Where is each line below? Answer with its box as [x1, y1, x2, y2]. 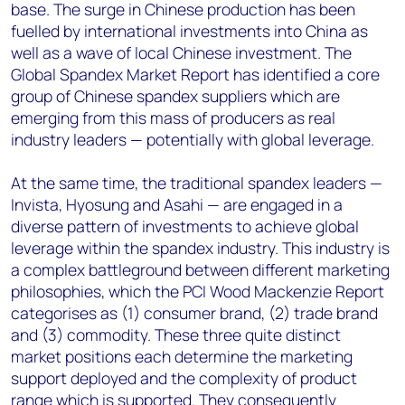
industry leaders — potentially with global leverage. [11, 128, 374, 150]
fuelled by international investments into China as [11, 20, 368, 42]
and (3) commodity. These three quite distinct [11, 324, 341, 345]
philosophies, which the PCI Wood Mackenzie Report [11, 280, 384, 302]
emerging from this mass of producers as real [11, 107, 335, 128]
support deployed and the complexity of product [11, 367, 357, 389]
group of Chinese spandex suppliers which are [11, 85, 340, 107]
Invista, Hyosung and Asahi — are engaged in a [11, 193, 343, 215]
